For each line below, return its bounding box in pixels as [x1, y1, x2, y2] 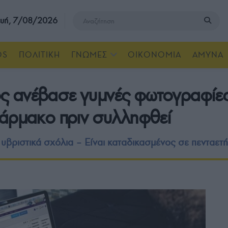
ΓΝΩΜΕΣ [71, 50, 107, 60]
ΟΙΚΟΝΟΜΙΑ [128, 50, 181, 60]
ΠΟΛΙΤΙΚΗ [19, 50, 60, 60]
